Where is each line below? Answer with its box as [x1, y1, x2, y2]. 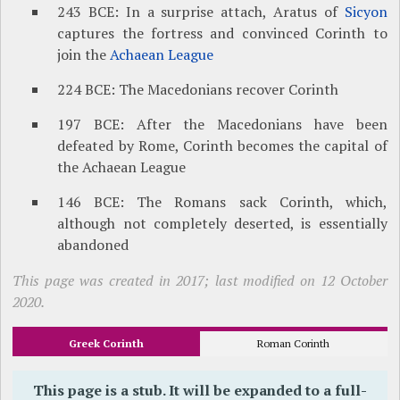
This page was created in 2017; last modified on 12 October [12, 271, 387, 291]
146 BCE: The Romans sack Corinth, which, [57, 192, 387, 212]
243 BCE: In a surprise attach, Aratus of [57, 2, 345, 22]
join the [57, 45, 111, 65]
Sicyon [344, 2, 387, 22]
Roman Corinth [257, 337, 330, 351]
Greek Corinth [69, 337, 145, 351]
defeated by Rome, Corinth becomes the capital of [57, 136, 387, 156]
